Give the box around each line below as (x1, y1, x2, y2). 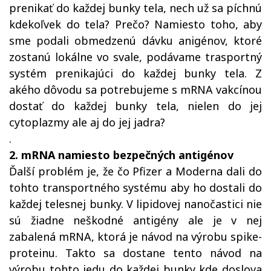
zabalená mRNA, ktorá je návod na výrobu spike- (9, 229, 262, 244)
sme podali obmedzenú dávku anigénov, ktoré (9, 33, 262, 48)
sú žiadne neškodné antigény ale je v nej (9, 213, 262, 227)
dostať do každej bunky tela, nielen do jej (9, 99, 262, 113)
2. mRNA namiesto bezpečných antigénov (9, 148, 233, 162)
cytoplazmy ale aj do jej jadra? (9, 115, 165, 129)
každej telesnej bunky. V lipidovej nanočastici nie (9, 197, 262, 211)
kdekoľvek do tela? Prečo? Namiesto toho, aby (9, 17, 262, 31)
